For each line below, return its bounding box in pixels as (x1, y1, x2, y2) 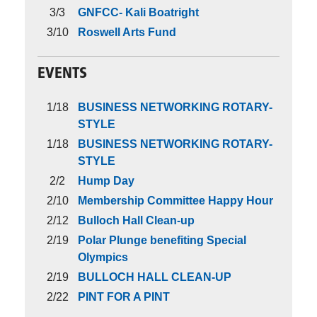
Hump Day (78, 175, 134, 188)
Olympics (78, 251, 128, 264)
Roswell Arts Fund (78, 25, 176, 38)
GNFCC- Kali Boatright (78, 6, 199, 18)
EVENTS (38, 66, 87, 81)
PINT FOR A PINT (78, 291, 170, 304)
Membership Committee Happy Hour (78, 195, 273, 207)
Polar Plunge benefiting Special (78, 234, 246, 247)
